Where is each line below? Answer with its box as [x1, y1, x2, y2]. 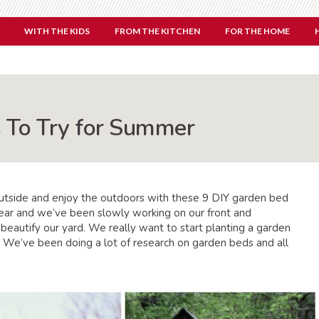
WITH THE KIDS [24, 26, 90, 36]
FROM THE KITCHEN [115, 26, 200, 36]
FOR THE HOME [225, 26, 290, 36]
